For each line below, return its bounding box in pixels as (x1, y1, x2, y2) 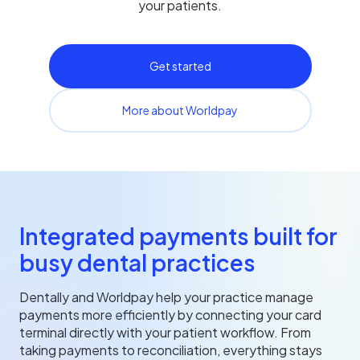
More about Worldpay (122, 102, 238, 117)
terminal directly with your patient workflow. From (19, 323, 311, 341)
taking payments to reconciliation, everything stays (19, 341, 322, 358)
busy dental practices (19, 247, 256, 276)
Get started (149, 58, 211, 73)
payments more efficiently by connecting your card (19, 305, 321, 323)
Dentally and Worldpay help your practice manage (19, 288, 313, 305)
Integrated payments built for (19, 221, 337, 250)
